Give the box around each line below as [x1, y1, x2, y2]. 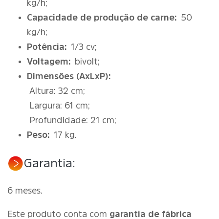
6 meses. [7, 186, 43, 195]
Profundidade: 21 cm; [27, 116, 116, 125]
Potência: [27, 43, 67, 51]
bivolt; [74, 57, 100, 66]
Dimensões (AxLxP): [27, 72, 111, 81]
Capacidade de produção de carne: [27, 13, 177, 22]
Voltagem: [27, 57, 71, 66]
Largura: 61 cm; [27, 101, 90, 110]
